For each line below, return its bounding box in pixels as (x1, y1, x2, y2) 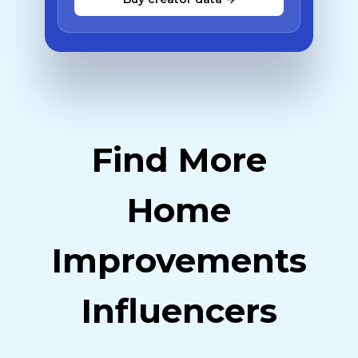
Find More (91, 139, 267, 181)
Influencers (81, 290, 277, 332)
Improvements (51, 240, 307, 281)
